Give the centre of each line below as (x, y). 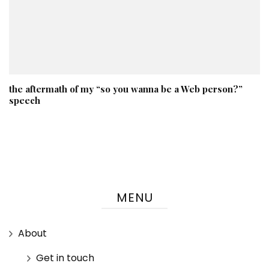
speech (25, 100)
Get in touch (65, 258)
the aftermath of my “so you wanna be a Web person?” (126, 89)
